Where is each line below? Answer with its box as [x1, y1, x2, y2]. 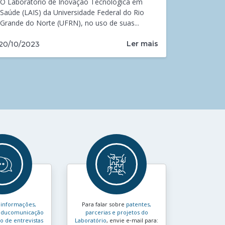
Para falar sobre [82, 200, 126, 208]
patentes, [126, 200, 151, 208]
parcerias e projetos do [85, 208, 148, 216]
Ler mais [127, 39, 158, 49]
